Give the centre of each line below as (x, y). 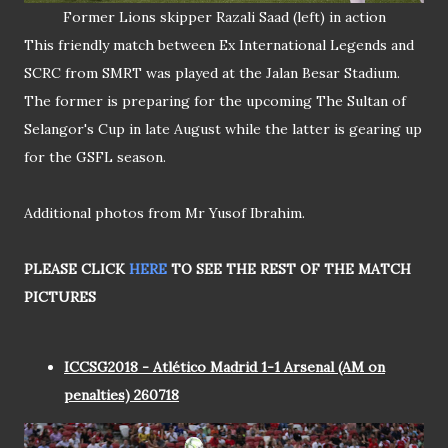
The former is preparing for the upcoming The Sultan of (215, 101)
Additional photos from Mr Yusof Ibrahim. (164, 213)
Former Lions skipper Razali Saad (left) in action (224, 17)
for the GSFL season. (95, 157)
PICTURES (60, 297)
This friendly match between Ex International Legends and (219, 45)
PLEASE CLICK (76, 269)
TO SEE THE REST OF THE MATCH (289, 269)
